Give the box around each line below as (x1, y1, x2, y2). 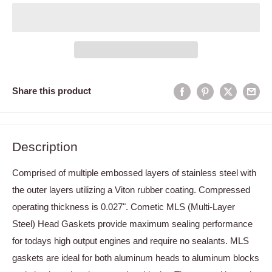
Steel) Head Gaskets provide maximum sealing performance (12, 219, 253, 229)
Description (12, 139, 78, 154)
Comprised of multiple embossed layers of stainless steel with (12, 168, 256, 178)
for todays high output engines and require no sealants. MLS (12, 236, 249, 246)
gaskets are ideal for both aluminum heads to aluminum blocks (12, 253, 259, 263)
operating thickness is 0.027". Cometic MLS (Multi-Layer (12, 202, 235, 212)
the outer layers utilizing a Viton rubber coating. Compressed (12, 185, 250, 195)
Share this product (12, 86, 91, 97)
